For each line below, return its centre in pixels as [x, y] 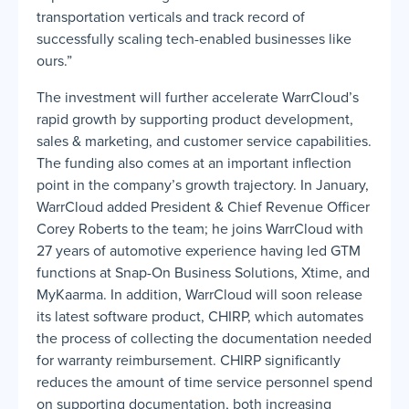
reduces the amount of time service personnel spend [204, 382]
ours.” [54, 61]
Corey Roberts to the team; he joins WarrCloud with [200, 229]
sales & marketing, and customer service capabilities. [204, 141]
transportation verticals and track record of [171, 17]
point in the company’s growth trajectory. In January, [203, 185]
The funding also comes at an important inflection [194, 163]
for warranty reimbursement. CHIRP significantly [189, 360]
